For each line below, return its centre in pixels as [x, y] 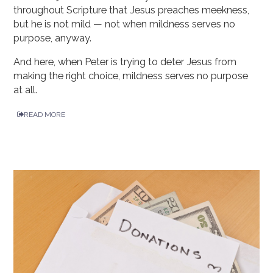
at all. [26, 90]
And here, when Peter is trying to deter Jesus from [125, 62]
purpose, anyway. [53, 38]
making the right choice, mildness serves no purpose [131, 76]
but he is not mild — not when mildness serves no [125, 24]
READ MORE [45, 115]
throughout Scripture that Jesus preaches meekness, [132, 10]
